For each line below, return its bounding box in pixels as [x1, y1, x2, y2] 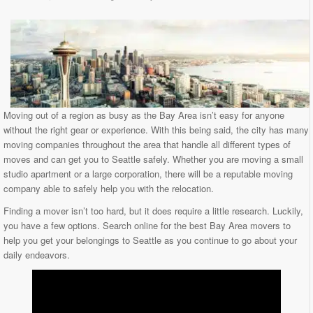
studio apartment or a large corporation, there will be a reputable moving [3, 166, 293, 180]
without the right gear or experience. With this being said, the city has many [3, 122, 309, 136]
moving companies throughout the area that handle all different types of [3, 137, 291, 151]
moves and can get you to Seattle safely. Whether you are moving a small [3, 152, 303, 166]
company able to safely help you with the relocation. [3, 181, 214, 195]
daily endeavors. [3, 247, 70, 261]
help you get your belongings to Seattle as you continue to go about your [3, 233, 297, 247]
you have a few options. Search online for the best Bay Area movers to [3, 218, 291, 232]
